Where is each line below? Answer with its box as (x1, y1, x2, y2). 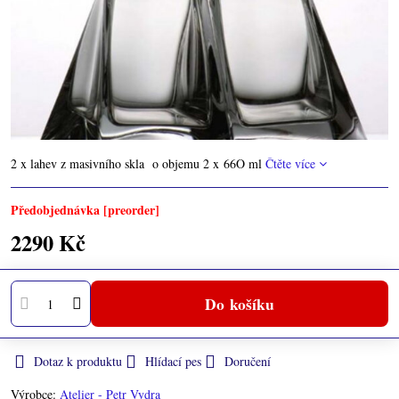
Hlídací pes (145, 353, 201, 370)
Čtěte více (265, 155, 315, 172)
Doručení (224, 353, 271, 370)
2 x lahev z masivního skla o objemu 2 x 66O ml (11, 155, 265, 172)
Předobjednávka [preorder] (11, 200, 159, 219)
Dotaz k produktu (34, 353, 122, 370)
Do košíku (216, 291, 274, 315)
